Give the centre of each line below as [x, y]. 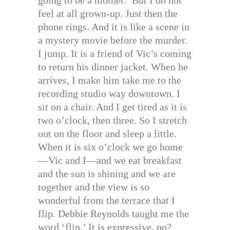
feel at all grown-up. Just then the [108, 13]
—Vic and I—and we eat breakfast [110, 160]
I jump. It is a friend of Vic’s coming [115, 53]
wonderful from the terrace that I [107, 200]
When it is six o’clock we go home [110, 147]
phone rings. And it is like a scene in [114, 26]
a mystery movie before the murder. [113, 40]
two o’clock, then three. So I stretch [112, 120]
